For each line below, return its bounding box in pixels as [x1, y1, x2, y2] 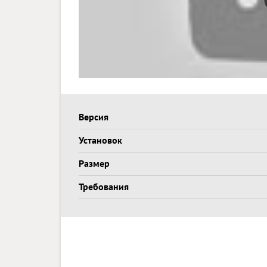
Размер [79, 157, 110, 169]
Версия [79, 111, 108, 123]
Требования [79, 181, 129, 193]
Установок [79, 134, 122, 146]
